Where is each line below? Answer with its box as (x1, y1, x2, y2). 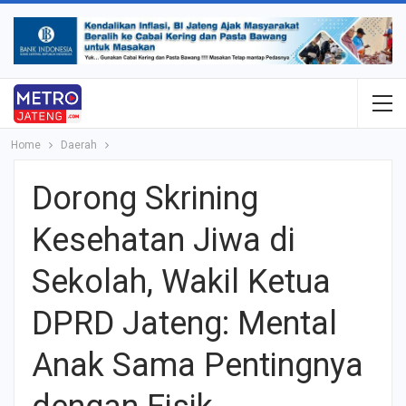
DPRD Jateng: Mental (32, 304, 337, 343)
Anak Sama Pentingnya (32, 346, 363, 385)
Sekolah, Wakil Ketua (32, 263, 331, 302)
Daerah (61, 139, 97, 152)
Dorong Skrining (32, 179, 258, 218)
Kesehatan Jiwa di (32, 221, 295, 260)
